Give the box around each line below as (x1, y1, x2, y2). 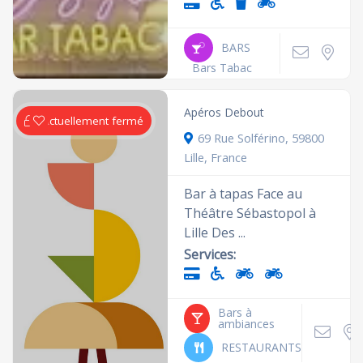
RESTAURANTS (221, 340, 302, 355)
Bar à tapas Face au (184, 185, 303, 203)
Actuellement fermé (42, 113, 144, 128)
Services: (184, 246, 237, 263)
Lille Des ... (184, 224, 246, 241)
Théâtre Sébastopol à (184, 204, 317, 222)
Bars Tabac (192, 60, 253, 75)
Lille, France (184, 149, 248, 165)
